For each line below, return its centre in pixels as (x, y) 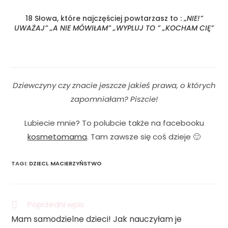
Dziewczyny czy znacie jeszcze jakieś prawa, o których (114, 85)
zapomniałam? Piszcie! (114, 99)
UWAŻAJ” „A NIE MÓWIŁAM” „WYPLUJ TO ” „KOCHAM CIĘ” (114, 28)
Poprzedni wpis (56, 204)
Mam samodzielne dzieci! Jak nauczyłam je (97, 219)
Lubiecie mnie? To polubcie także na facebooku (114, 123)
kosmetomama (57, 136)
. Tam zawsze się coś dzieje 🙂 (144, 136)
